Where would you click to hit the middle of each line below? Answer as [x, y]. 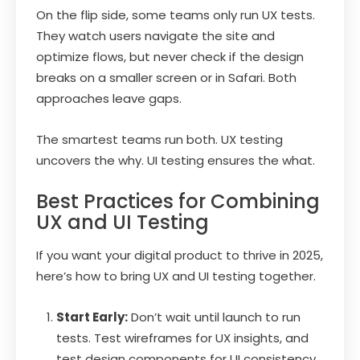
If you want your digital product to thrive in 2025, [180, 255]
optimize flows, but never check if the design [170, 56]
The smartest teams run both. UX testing [160, 139]
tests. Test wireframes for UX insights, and [182, 337]
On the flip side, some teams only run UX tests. [176, 14]
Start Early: [92, 317]
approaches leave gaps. [109, 98]
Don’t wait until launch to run [214, 317]
